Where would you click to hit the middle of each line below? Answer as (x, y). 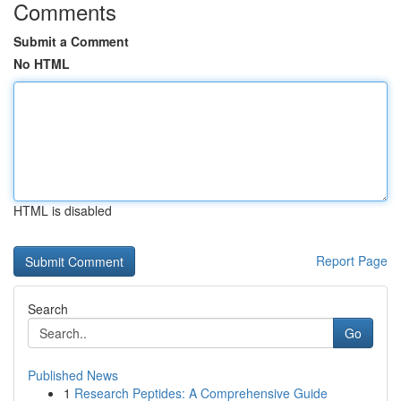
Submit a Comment (71, 41)
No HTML (42, 64)
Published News (73, 375)
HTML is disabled (63, 210)
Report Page (352, 260)
